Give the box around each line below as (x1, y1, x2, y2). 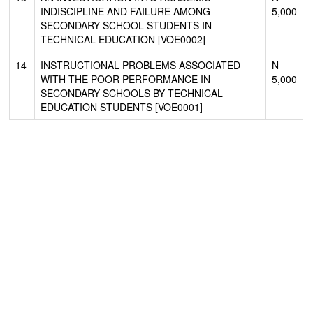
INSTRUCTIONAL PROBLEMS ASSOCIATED (41, 57, 241, 72)
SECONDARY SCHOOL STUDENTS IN (41, 17, 212, 32)
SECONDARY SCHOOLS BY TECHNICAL (41, 85, 224, 100)
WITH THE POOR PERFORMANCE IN (41, 71, 211, 86)
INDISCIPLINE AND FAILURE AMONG (41, 3, 211, 18)
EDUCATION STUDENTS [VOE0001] (41, 99, 203, 114)
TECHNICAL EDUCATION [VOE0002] (41, 31, 206, 46)
